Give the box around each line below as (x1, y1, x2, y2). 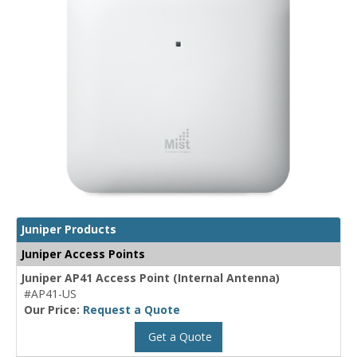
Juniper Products (21, 222, 116, 237)
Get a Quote (145, 329, 212, 345)
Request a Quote (83, 302, 180, 318)
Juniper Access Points (21, 246, 145, 262)
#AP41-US (24, 286, 76, 302)
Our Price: (24, 302, 83, 318)
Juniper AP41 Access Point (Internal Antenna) (21, 270, 280, 286)
